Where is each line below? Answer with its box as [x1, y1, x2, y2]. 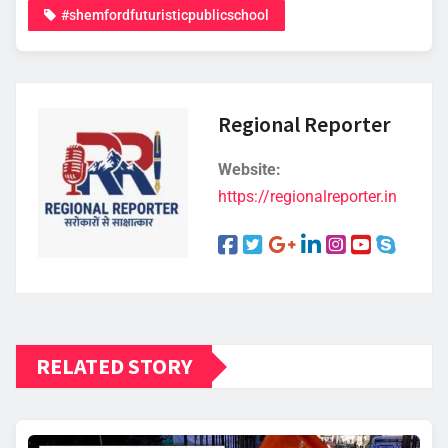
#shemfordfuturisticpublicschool [61, 7, 269, 24]
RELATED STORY [36, 352, 192, 381]
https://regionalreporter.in [218, 187, 397, 207]
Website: [218, 160, 281, 180]
